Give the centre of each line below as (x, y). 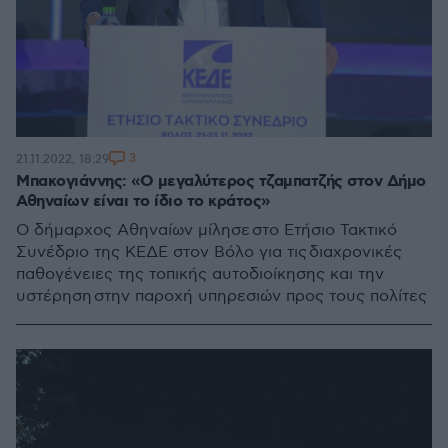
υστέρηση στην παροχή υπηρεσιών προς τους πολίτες (221, 296)
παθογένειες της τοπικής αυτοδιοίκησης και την (200, 274)
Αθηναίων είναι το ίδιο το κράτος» (143, 201)
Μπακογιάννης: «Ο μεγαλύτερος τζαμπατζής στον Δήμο (221, 181)
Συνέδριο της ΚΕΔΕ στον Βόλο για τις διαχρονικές (209, 252)
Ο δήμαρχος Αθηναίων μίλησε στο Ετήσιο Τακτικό (206, 230)
